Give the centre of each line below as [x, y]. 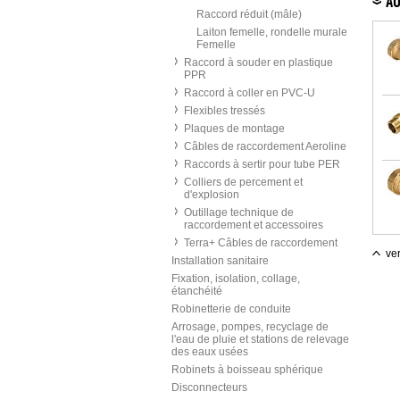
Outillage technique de [239, 212]
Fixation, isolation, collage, [236, 279]
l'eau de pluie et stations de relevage [260, 339]
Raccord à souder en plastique [258, 62]
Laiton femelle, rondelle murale [272, 32]
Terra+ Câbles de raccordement [261, 243]
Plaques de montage [234, 129]
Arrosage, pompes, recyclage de [250, 327]
